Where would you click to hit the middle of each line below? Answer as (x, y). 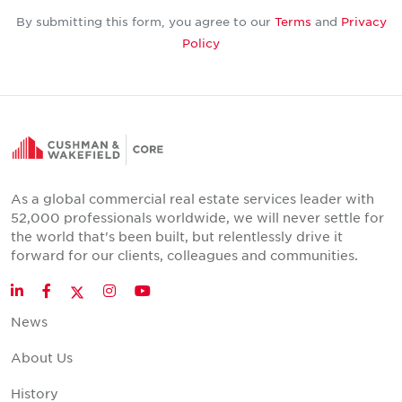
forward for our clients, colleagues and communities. (184, 255)
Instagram (143, 290)
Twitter (115, 289)
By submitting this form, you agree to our (145, 22)
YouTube (176, 290)
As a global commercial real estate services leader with (192, 199)
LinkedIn (48, 290)
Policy (201, 43)
